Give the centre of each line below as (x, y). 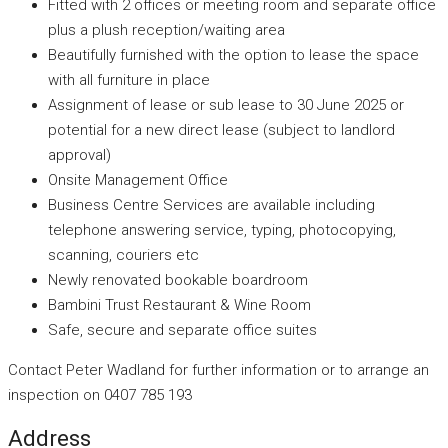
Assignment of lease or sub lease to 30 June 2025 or (226, 104)
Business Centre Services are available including (211, 204)
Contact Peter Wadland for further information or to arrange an (218, 369)
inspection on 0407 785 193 (100, 394)
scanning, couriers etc (123, 254)
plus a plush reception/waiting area (166, 29)
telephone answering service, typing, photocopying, (222, 229)
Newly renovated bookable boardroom (178, 279)
